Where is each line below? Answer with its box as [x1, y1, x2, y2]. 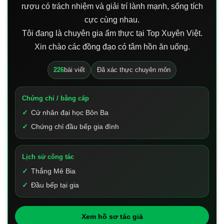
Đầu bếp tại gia [31, 181, 79, 189]
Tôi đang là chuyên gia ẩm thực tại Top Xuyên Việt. [21, 29, 202, 38]
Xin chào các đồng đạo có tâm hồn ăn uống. [34, 42, 190, 51]
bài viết [64, 66, 85, 74]
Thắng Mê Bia [31, 167, 75, 175]
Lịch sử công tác [22, 153, 74, 161]
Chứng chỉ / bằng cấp [22, 94, 89, 102]
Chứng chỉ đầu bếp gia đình [31, 122, 119, 131]
